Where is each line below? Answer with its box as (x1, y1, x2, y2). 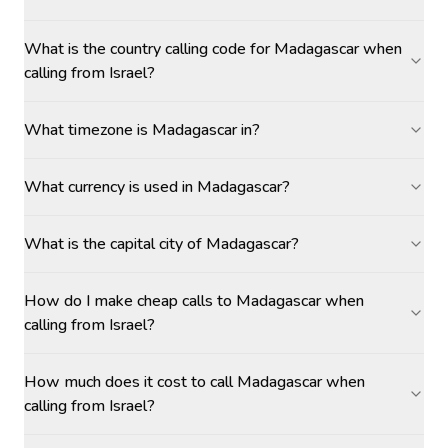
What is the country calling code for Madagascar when (24, 38, 402, 60)
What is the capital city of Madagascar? (24, 233, 299, 255)
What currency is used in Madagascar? (24, 176, 290, 198)
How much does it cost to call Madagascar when (24, 371, 365, 393)
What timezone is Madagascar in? (24, 119, 260, 141)
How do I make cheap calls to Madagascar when (24, 290, 364, 312)
